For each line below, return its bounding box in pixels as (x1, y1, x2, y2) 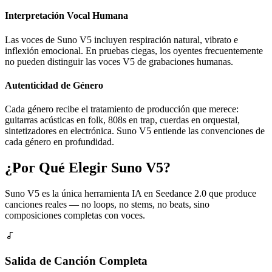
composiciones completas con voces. (5, 209, 145, 220)
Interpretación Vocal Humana (5, 10, 128, 21)
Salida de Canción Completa (5, 254, 148, 267)
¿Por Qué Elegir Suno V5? (5, 160, 171, 176)
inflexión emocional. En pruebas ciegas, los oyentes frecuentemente (5, 45, 263, 56)
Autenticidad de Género (5, 80, 103, 90)
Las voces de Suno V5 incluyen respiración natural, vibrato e (5, 34, 238, 45)
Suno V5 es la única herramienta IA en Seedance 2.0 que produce (5, 188, 256, 199)
